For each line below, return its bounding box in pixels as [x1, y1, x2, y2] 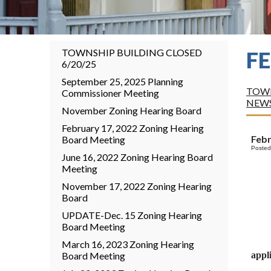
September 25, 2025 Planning [62, 76, 183, 87]
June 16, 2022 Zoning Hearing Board [62, 151, 213, 163]
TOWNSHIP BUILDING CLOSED [62, 47, 202, 58]
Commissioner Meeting [62, 87, 159, 99]
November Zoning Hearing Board [62, 105, 201, 116]
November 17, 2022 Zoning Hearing [62, 180, 212, 192]
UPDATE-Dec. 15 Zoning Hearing [62, 209, 202, 221]
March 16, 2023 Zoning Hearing [62, 238, 194, 250]
